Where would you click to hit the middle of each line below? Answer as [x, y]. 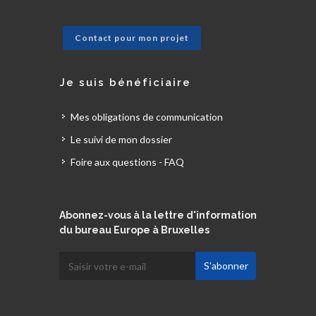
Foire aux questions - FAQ [127, 162]
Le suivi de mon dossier [121, 139]
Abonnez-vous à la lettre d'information [158, 215]
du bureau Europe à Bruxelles [134, 230]
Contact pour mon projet [132, 38]
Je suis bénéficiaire [125, 83]
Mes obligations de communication [147, 117]
